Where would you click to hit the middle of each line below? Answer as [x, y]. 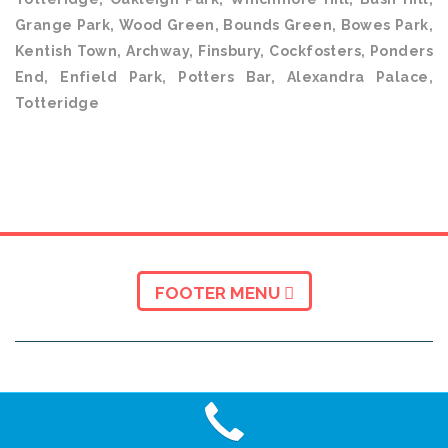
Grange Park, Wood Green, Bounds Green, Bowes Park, [224, 25]
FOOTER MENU [219, 293]
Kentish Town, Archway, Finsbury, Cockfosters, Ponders [224, 51]
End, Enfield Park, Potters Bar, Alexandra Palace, [224, 77]
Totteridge [57, 103]
